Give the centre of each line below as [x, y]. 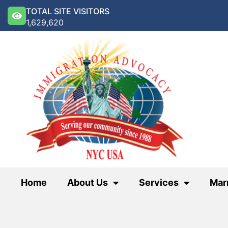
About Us [87, 182]
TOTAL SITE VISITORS [68, 11]
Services [159, 182]
